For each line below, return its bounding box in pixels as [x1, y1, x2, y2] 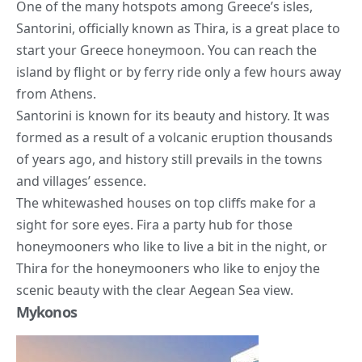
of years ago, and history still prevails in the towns [16, 150, 322, 169]
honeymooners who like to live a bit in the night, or [16, 238, 327, 256]
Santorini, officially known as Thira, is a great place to [16, 19, 340, 38]
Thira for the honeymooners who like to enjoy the [16, 259, 320, 278]
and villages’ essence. [16, 172, 146, 191]
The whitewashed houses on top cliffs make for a [16, 194, 316, 213]
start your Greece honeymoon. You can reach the [16, 41, 317, 60]
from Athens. [16, 85, 96, 103]
